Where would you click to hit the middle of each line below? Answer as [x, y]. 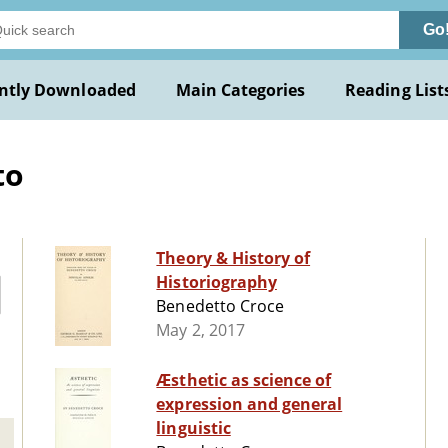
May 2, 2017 [200, 330]
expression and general [249, 404]
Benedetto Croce [220, 306]
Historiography [216, 282]
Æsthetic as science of [244, 380]
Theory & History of [233, 258]
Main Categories [240, 90]
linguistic [193, 428]
